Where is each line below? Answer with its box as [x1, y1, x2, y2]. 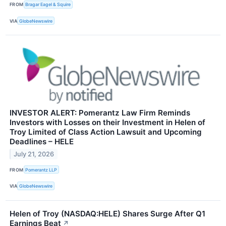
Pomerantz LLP [25, 166, 58, 173]
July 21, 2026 [14, 150, 54, 158]
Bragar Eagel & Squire [25, 2, 71, 8]
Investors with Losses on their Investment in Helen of [10, 118, 205, 128]
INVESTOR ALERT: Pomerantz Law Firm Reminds [10, 108, 190, 118]
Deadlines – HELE [10, 137, 74, 147]
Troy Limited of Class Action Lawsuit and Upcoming [10, 127, 202, 137]
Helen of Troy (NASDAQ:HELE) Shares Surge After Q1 [10, 208, 205, 218]
